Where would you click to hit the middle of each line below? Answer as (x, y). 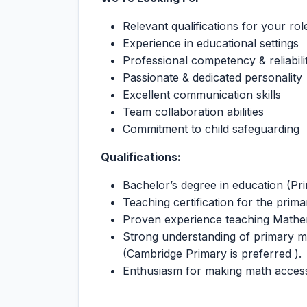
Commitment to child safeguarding (211, 129)
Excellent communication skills (202, 95)
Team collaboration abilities (193, 112)
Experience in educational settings (211, 43)
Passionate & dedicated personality (212, 77)
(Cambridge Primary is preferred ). (212, 254)
